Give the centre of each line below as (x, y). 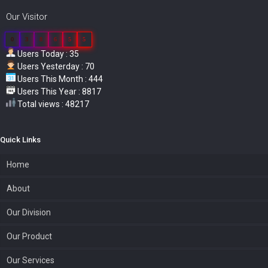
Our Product (29, 236)
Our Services (31, 260)
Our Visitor (27, 16)
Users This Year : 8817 (58, 91)
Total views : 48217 (52, 104)
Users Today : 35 (47, 54)
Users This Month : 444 (59, 79)
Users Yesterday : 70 (55, 66)
